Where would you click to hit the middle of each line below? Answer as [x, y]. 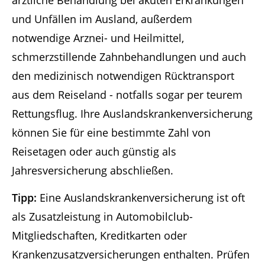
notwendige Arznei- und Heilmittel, [98, 38]
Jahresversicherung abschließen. [93, 170]
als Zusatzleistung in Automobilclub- [102, 217]
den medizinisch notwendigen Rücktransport [123, 75]
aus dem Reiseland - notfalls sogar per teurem [127, 94]
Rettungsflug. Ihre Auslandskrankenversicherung [132, 113]
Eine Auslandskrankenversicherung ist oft [141, 198]
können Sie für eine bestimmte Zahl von [111, 132]
